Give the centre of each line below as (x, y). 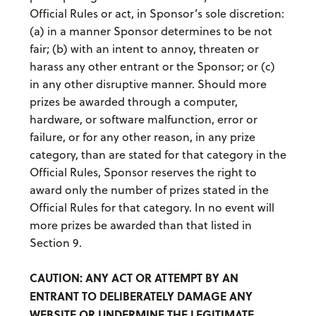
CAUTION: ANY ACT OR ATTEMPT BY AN (134, 278)
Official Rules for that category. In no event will (152, 208)
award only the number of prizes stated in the (149, 190)
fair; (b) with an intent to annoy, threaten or (144, 49)
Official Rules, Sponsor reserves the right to (143, 172)
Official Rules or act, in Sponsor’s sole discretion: (157, 14)
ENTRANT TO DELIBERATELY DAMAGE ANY (141, 296)
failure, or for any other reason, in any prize (142, 137)
